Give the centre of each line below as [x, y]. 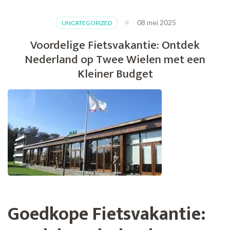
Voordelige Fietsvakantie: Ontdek [115, 45]
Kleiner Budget [115, 74]
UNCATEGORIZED [87, 23]
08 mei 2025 [157, 23]
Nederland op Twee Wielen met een [115, 60]
